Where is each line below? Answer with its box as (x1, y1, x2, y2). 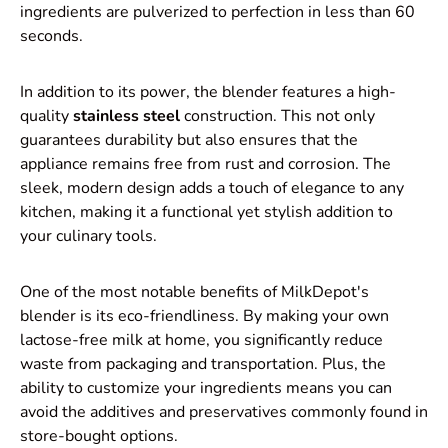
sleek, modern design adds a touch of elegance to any (20, 177, 404, 200)
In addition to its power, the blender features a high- (20, 81, 396, 104)
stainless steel (73, 105, 180, 128)
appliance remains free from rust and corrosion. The (20, 153, 391, 176)
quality (20, 105, 73, 128)
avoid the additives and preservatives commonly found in (20, 401, 428, 424)
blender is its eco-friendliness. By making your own (20, 305, 389, 328)
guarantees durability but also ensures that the (20, 129, 358, 152)
